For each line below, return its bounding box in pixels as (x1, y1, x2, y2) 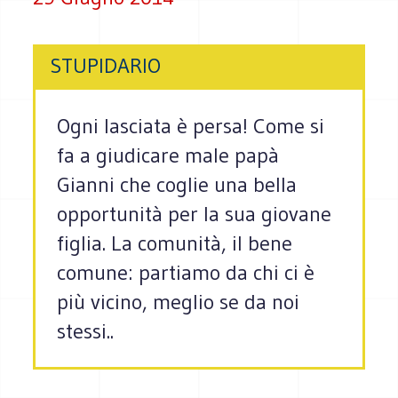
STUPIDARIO (50, 52, 162, 79)
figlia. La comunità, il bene (57, 230, 293, 257)
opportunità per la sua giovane (57, 201, 332, 227)
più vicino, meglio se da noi (57, 289, 300, 315)
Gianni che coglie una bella (57, 171, 298, 198)
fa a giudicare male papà (57, 142, 280, 169)
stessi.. (57, 318, 115, 345)
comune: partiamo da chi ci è (57, 259, 315, 286)
